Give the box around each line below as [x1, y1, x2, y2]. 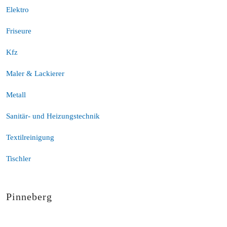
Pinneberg [6, 191, 52, 202]
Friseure [6, 27, 31, 35]
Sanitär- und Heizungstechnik [6, 112, 100, 120]
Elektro [6, 6, 29, 14]
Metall [6, 91, 26, 99]
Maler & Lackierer [6, 69, 64, 78]
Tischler [6, 155, 31, 163]
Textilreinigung [6, 133, 54, 141]
